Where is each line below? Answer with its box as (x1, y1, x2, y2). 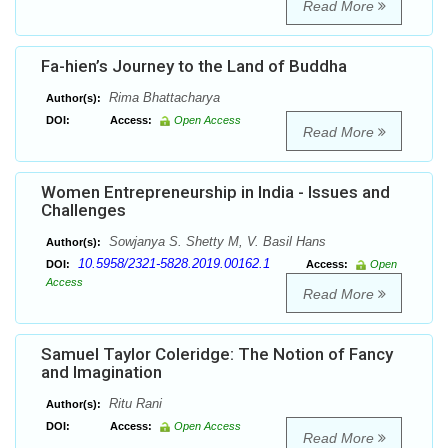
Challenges (41, 200, 126, 221)
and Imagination (41, 362, 162, 383)
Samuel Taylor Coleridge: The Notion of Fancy (41, 344, 393, 365)
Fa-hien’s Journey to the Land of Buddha (41, 56, 347, 77)
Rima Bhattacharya (105, 90, 220, 106)
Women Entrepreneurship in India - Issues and (41, 182, 390, 203)
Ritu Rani (105, 396, 162, 412)
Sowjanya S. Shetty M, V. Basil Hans (105, 234, 326, 250)
